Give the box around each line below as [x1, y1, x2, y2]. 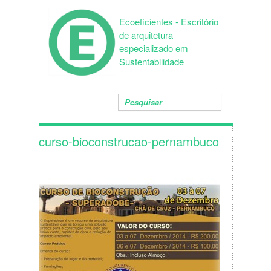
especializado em [119, 42, 188, 54]
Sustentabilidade [119, 55, 184, 68]
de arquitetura [119, 28, 173, 41]
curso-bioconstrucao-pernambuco [38, 132, 219, 150]
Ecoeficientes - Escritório [119, 15, 218, 28]
